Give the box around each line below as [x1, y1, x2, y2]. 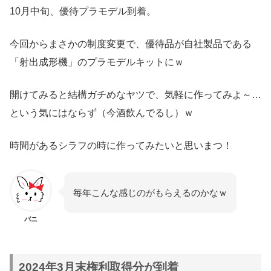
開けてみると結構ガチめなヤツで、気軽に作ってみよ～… [10, 90, 261, 100]
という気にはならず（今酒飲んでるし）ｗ [10, 108, 194, 119]
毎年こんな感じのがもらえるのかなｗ [73, 188, 227, 198]
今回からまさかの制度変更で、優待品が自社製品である [10, 39, 252, 50]
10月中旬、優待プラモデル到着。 [10, 6, 156, 17]
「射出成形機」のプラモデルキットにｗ [10, 57, 184, 68]
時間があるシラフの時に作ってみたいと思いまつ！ [10, 140, 232, 151]
